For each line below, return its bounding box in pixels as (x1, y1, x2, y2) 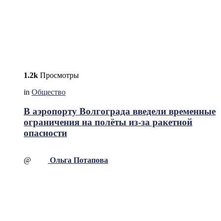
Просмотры (38, 71, 79, 80)
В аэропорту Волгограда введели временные (24, 106, 216, 116)
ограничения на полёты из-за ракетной (24, 116, 192, 127)
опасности (24, 127, 67, 138)
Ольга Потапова (50, 155, 108, 164)
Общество (32, 88, 66, 97)
